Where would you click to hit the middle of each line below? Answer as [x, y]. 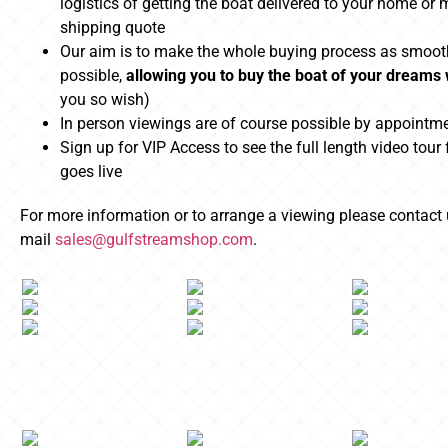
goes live [91, 172]
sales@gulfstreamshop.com [154, 240]
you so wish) [105, 100]
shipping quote [112, 28]
